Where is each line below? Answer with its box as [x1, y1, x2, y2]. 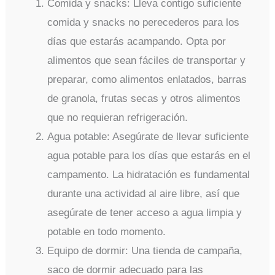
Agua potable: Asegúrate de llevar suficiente [47, 131, 249, 143]
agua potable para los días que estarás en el [47, 150, 251, 162]
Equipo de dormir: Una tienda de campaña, [47, 245, 243, 257]
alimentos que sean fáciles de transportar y [47, 55, 246, 67]
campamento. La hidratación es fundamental [47, 169, 250, 181]
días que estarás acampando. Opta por [47, 36, 227, 48]
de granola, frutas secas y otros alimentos [47, 93, 241, 105]
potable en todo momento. [47, 226, 166, 238]
